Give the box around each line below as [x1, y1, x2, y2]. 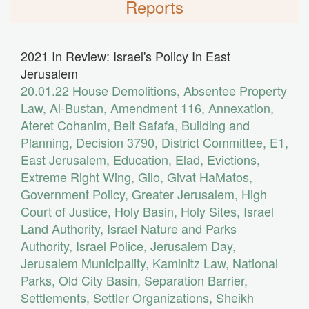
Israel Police [76, 237, 143, 255]
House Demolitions [72, 81, 177, 100]
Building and [181, 116, 250, 134]
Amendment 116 [110, 99, 201, 117]
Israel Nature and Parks [107, 219, 237, 238]
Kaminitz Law [152, 254, 226, 272]
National [232, 254, 278, 272]
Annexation [208, 99, 270, 117]
